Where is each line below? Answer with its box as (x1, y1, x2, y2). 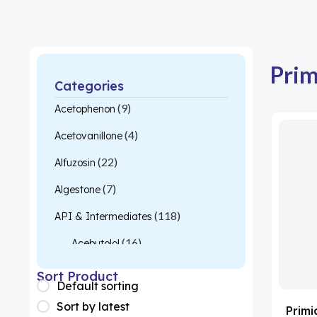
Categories (54, 77, 124, 94)
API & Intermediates (54, 210, 152, 224)
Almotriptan (71, 291, 125, 304)
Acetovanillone (54, 129, 122, 143)
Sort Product (37, 268, 118, 285)
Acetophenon (54, 103, 115, 116)
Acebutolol (71, 237, 120, 250)
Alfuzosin (54, 156, 96, 170)
